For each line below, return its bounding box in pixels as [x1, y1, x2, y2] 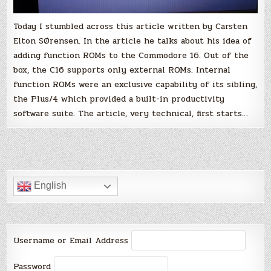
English [31, 180, 67, 191]
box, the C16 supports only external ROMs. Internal [13, 64, 231, 77]
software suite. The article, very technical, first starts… [13, 107, 249, 120]
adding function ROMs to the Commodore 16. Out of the [13, 49, 249, 62]
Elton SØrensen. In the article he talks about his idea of [13, 34, 252, 48]
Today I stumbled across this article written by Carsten [13, 20, 248, 33]
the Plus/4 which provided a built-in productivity [13, 93, 225, 106]
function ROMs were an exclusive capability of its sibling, [13, 78, 258, 91]
